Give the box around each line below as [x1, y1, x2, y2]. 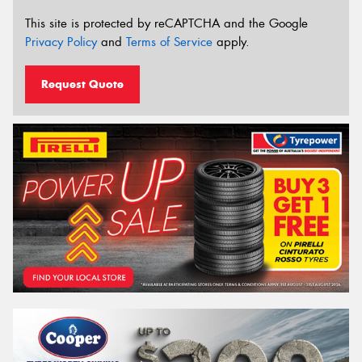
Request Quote [41, 76, 124, 91]
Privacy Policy [25, 34, 97, 51]
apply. [213, 34, 250, 51]
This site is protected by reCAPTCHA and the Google [25, 15, 308, 32]
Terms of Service [126, 34, 213, 51]
